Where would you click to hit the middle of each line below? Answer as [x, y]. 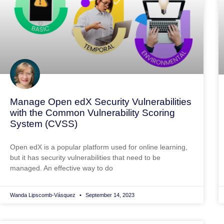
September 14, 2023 [109, 195]
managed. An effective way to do [61, 168]
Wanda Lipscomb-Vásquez [43, 195]
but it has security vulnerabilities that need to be [85, 158]
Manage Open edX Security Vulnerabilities [101, 102]
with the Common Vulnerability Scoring [92, 113]
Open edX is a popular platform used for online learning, [99, 147]
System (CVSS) [44, 124]
